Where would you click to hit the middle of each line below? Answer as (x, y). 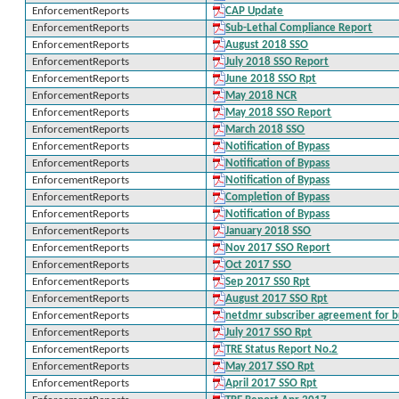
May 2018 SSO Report (279, 113)
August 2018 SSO (267, 45)
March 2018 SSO (265, 130)
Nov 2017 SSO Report (278, 248)
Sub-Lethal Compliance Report (299, 28)
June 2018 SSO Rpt (271, 79)
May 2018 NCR (261, 96)
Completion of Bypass (278, 197)
